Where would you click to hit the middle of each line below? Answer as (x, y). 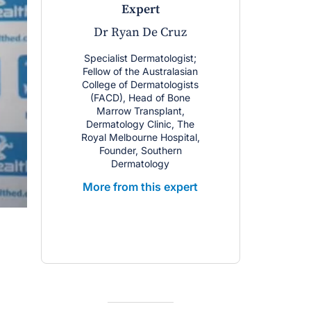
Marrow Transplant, (140, 111)
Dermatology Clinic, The (141, 124)
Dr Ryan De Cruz (141, 32)
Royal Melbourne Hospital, (140, 137)
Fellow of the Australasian (141, 71)
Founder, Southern (140, 150)
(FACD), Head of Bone (141, 98)
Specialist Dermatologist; (141, 58)
